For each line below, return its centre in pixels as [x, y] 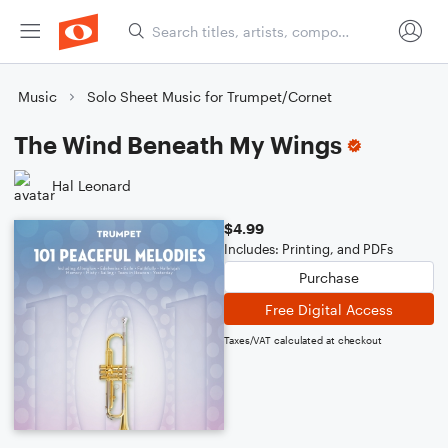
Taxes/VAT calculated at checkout [303, 340]
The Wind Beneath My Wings [178, 144]
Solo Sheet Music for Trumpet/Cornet [209, 96]
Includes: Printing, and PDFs [308, 249]
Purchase [329, 277]
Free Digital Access [329, 309]
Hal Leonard [91, 185]
